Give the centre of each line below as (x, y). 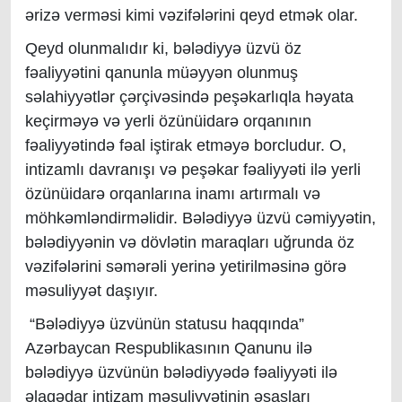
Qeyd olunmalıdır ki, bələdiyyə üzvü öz (163, 48)
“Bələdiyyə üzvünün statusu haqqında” (165, 324)
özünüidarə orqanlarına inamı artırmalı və (173, 194)
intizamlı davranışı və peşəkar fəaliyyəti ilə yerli (193, 170)
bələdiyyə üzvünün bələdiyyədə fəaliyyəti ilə (181, 372)
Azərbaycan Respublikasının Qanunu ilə (169, 348)
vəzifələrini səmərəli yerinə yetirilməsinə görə (186, 267)
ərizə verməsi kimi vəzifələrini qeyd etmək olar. (192, 15)
